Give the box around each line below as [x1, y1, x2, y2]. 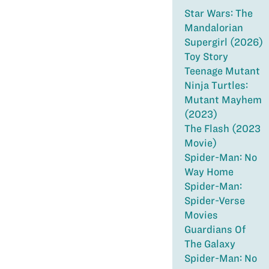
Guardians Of [184, 224, 246, 235]
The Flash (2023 [184, 123, 261, 134]
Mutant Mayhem [184, 94, 262, 105]
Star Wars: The [184, 8, 253, 19]
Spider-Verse [184, 195, 245, 206]
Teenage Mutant [184, 65, 260, 76]
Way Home [184, 166, 234, 177]
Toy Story [184, 51, 228, 62]
